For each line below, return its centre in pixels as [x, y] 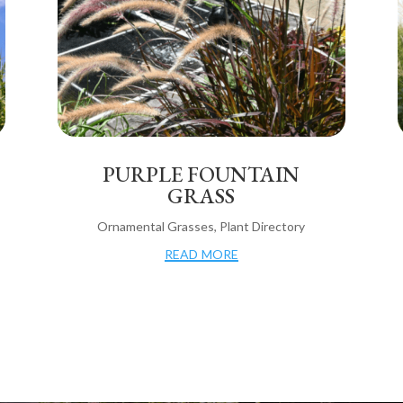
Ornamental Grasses [156, 227]
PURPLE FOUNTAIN [201, 175]
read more [201, 252]
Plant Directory [263, 227]
